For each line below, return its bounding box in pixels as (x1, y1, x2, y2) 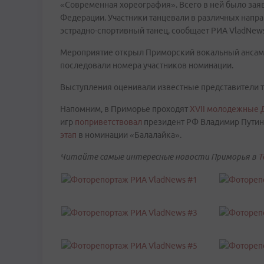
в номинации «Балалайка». (77, 130, 181, 140)
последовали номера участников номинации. (60, 61, 233, 70)
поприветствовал (75, 117, 142, 127)
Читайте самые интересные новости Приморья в (60, 152, 258, 161)
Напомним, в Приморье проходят (60, 104, 190, 114)
